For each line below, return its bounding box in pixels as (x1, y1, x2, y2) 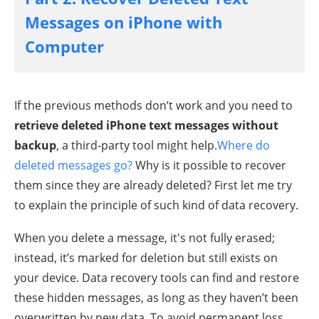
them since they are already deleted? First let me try (14, 177, 292, 193)
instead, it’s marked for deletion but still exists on (14, 249, 278, 266)
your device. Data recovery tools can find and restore (14, 269, 299, 286)
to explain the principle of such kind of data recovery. (14, 197, 298, 213)
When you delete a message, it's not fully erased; (14, 229, 275, 246)
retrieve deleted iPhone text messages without (14, 117, 278, 133)
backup (14, 137, 56, 153)
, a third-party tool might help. (56, 137, 217, 153)
